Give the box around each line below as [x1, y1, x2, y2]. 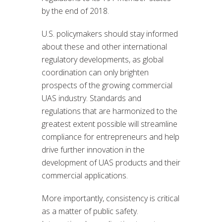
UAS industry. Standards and [42, 92, 141, 104]
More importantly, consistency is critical [42, 192, 179, 204]
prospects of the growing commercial [42, 79, 172, 91]
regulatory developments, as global [42, 54, 164, 65]
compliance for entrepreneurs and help [42, 131, 179, 142]
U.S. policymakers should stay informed [42, 28, 178, 39]
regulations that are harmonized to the [42, 105, 177, 116]
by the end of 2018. [42, 5, 109, 16]
